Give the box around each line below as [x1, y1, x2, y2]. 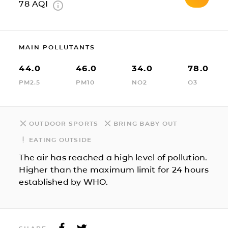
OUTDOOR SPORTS [28, 119, 99, 127]
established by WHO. [19, 177, 108, 187]
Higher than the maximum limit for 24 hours [19, 164, 209, 175]
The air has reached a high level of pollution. [19, 152, 208, 162]
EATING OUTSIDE [28, 135, 92, 144]
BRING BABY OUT [113, 119, 178, 127]
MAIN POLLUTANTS [19, 43, 96, 51]
